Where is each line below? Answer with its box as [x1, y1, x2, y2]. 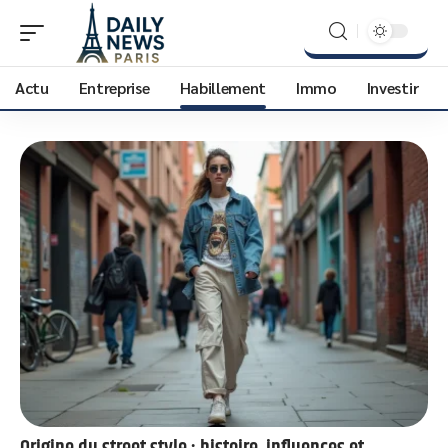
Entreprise [78, 77, 150, 98]
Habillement [179, 77, 267, 98]
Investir [366, 77, 419, 98]
